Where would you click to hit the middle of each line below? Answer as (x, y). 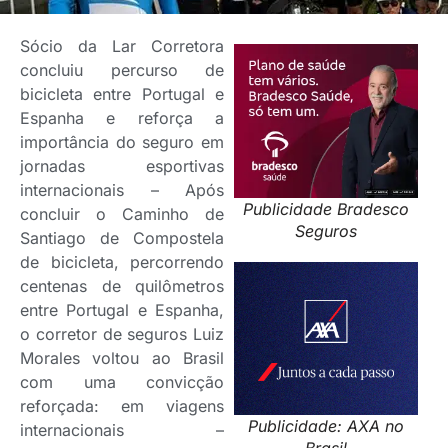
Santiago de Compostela (122, 238)
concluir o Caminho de (122, 214)
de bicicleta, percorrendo (122, 262)
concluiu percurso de (122, 70)
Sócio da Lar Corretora (122, 46)
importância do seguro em (122, 142)
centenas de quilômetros (122, 286)
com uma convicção (122, 382)
